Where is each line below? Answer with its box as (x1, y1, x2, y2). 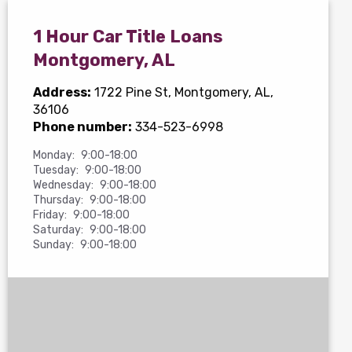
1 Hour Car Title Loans (33, 26, 223, 47)
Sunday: (33, 238, 74, 251)
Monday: (33, 148, 75, 162)
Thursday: (33, 193, 83, 207)
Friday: (33, 208, 67, 222)
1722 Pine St (94, 85, 168, 100)
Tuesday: (33, 163, 79, 177)
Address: (33, 85, 91, 100)
